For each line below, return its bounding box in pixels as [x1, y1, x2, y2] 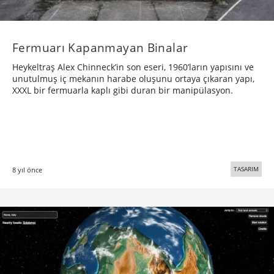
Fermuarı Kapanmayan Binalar [12, 39, 188, 56]
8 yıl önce [12, 165, 42, 175]
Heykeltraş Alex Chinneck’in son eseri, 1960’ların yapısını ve [12, 61, 254, 73]
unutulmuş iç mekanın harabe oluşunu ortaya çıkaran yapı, [12, 73, 254, 85]
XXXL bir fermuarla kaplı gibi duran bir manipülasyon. [12, 84, 233, 97]
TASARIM [234, 165, 259, 174]
